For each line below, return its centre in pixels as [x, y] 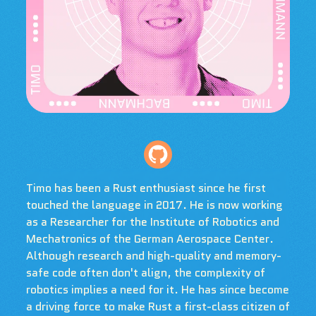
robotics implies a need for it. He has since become [157, 289]
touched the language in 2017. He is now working [154, 205]
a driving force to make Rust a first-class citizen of [158, 306]
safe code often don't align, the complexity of [145, 272]
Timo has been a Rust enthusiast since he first [146, 188]
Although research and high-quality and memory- [153, 255]
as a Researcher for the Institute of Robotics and [152, 221]
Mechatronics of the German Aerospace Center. [150, 238]
